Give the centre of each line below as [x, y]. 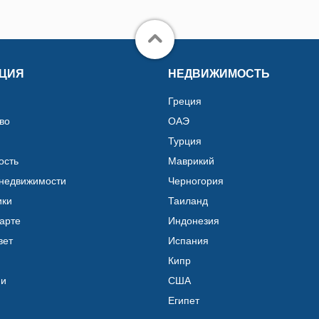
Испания [188, 240]
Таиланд [188, 200]
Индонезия [194, 220]
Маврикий [191, 161]
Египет [184, 300]
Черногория [196, 181]
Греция [185, 101]
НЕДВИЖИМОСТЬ [219, 73]
